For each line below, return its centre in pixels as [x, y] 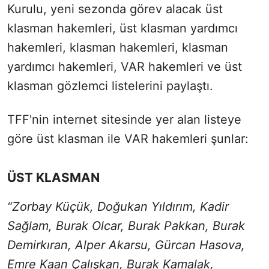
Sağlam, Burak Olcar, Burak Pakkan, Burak [126, 225]
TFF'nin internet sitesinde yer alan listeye [124, 119]
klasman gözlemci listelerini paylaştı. [110, 86]
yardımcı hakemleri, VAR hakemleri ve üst [125, 66]
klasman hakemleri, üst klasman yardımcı [122, 28]
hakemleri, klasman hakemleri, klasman [118, 47]
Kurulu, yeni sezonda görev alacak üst [115, 9]
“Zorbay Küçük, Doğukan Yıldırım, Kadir [118, 206]
